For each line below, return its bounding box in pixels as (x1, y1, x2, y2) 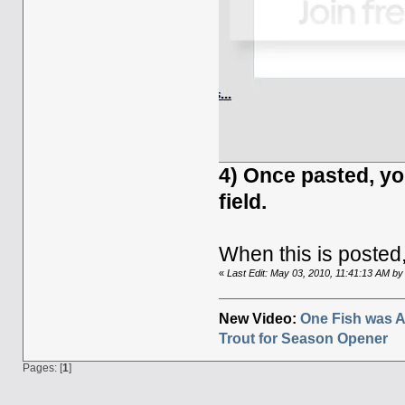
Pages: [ (22, 362, 62, 374)
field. (219, 190, 268, 213)
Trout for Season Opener (219, 331, 389, 347)
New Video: (219, 311, 301, 327)
